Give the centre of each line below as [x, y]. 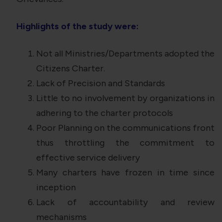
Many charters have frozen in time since [125, 173]
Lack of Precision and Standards [101, 83]
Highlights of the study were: [78, 27]
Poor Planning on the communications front [125, 128]
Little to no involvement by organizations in [125, 98]
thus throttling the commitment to [125, 143]
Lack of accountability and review [125, 202]
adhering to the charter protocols [105, 113]
